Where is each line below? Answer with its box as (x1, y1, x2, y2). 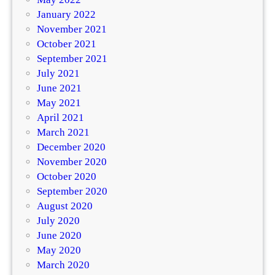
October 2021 (37, 38, 96, 50)
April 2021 (37, 112, 84, 124)
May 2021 (37, 97, 81, 109)
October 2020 (37, 171, 96, 183)
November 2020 (37, 156, 107, 168)
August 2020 (37, 200, 93, 212)
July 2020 (37, 215, 80, 227)
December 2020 (37, 141, 106, 153)
